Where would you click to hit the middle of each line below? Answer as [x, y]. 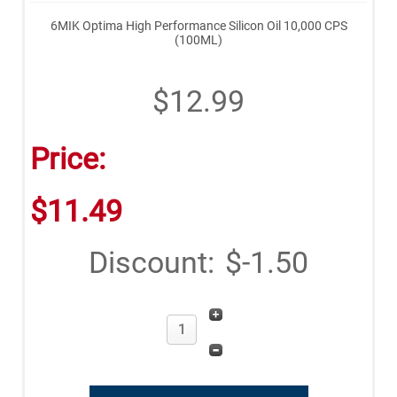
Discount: [152, 262]
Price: [68, 158]
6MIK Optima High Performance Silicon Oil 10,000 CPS [198, 25]
